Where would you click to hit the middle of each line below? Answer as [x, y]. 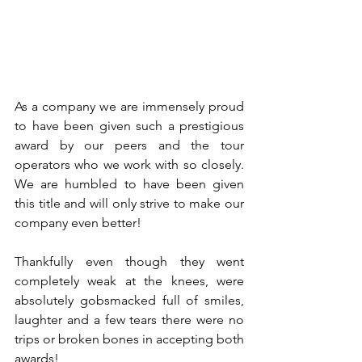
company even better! [78, 223]
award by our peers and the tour [129, 145]
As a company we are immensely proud [129, 106]
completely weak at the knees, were [129, 281]
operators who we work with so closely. [129, 164]
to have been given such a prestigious [129, 126]
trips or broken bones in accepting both [129, 339]
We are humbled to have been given [129, 184]
